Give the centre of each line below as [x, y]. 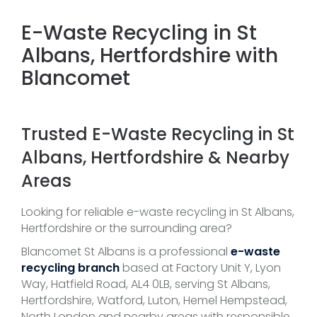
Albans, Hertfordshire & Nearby [155, 157]
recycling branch [70, 267]
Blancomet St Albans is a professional [126, 251]
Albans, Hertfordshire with [150, 55]
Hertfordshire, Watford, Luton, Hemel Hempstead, [154, 300]
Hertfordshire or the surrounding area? [127, 228]
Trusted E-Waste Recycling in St [158, 134]
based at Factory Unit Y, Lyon [200, 267]
